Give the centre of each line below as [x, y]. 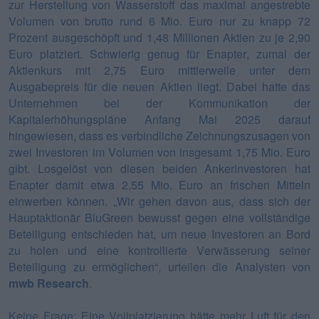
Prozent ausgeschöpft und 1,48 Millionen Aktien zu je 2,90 [159, 37]
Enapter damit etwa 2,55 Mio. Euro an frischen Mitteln [159, 184]
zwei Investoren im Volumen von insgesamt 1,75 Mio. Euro [159, 152]
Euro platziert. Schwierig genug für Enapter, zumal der [159, 53]
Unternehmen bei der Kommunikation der [159, 103]
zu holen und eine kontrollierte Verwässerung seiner [159, 250]
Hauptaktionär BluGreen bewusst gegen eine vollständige [159, 217]
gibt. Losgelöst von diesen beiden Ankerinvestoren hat [159, 168]
